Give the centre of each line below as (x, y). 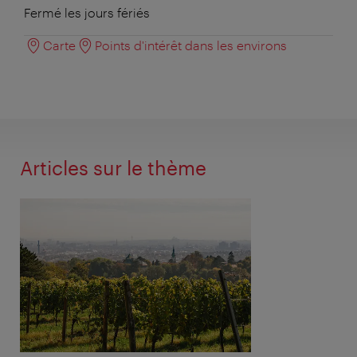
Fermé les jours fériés (87, 12)
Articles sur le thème (113, 167)
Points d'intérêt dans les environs (191, 45)
